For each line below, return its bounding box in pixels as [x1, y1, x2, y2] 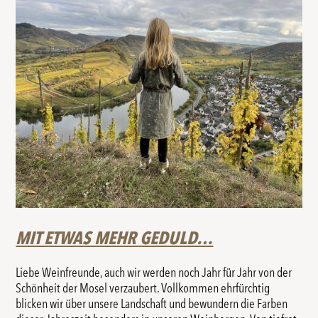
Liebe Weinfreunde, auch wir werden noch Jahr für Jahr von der [16, 264, 292, 280]
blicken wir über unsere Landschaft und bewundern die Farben [16, 295, 288, 312]
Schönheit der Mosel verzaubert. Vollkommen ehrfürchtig [16, 280, 270, 296]
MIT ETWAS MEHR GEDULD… [16, 226, 214, 249]
